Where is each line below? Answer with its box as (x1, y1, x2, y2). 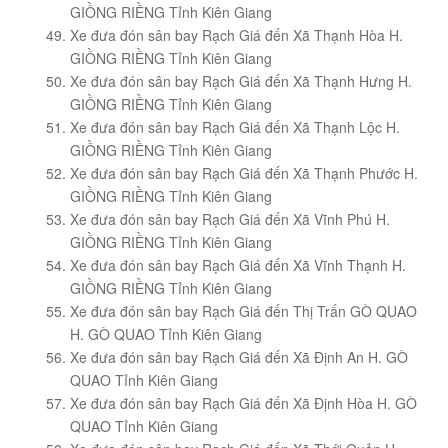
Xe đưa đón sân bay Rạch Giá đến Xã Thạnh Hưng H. (70, 71, 412, 92)
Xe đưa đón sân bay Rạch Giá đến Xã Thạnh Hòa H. (70, 25, 403, 46)
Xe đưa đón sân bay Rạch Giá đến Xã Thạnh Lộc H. (70, 117, 400, 138)
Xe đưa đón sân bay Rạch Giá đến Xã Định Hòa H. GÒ (70, 393, 417, 414)
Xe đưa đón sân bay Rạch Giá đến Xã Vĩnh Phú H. (70, 209, 390, 230)
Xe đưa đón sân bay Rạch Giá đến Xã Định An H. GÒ (70, 347, 408, 368)
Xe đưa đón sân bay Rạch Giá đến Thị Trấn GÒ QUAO (70, 301, 417, 322)
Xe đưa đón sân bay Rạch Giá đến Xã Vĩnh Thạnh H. (70, 255, 406, 276)
